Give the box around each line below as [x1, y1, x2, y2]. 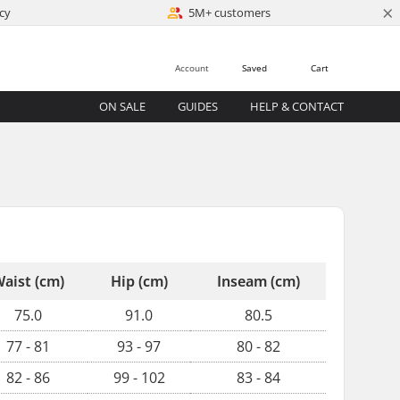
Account [175, 62, 209, 74]
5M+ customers [188, 4, 271, 21]
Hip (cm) [110, 271, 168, 291]
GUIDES [178, 98, 219, 114]
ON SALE [99, 98, 146, 114]
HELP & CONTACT [250, 98, 345, 114]
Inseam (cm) [216, 271, 300, 291]
